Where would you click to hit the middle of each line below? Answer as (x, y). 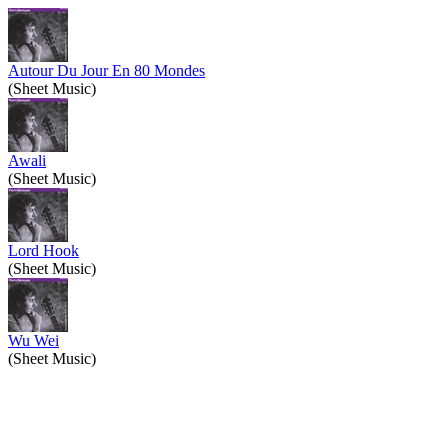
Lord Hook (43, 250)
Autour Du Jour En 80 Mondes (106, 70)
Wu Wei (33, 340)
